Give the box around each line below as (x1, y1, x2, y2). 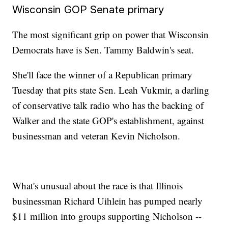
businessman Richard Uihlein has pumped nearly (12, 194, 203, 208)
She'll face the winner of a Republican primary (12, 68, 193, 81)
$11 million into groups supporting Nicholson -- (12, 210, 202, 223)
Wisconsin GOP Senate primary (12, 3, 164, 16)
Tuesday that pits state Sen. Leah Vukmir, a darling (12, 83, 210, 97)
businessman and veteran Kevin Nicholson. (12, 129, 181, 142)
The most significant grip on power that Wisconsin (12, 28, 209, 41)
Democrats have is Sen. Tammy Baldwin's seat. (12, 43, 194, 56)
